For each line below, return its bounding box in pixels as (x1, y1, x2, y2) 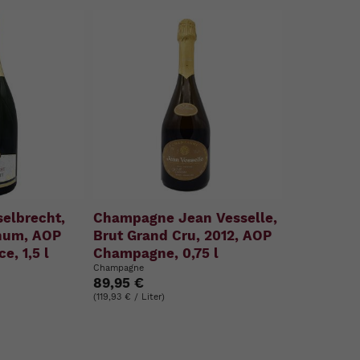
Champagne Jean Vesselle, (93, 209, 278, 226)
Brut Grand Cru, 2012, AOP (93, 227, 272, 243)
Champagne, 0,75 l (93, 244, 219, 261)
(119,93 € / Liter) (93, 291, 166, 302)
